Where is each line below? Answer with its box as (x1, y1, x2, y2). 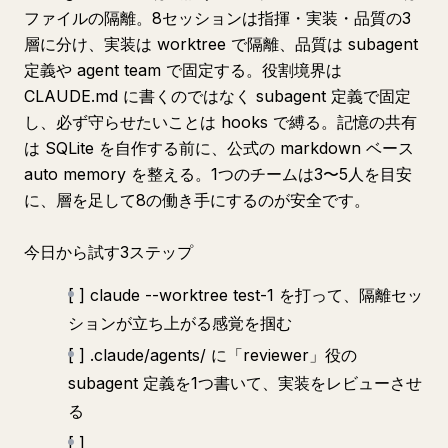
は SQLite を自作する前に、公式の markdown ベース (24, 138, 414, 158)
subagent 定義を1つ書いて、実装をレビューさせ (68, 373, 422, 393)
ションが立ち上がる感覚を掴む (68, 313, 292, 333)
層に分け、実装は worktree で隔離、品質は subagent (24, 34, 418, 54)
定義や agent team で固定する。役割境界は (24, 60, 342, 80)
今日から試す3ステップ (24, 242, 193, 262)
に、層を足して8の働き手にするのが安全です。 (24, 190, 370, 210)
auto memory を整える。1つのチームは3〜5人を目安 (24, 164, 412, 184)
